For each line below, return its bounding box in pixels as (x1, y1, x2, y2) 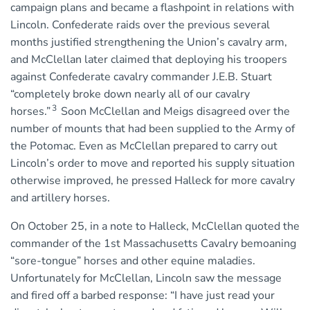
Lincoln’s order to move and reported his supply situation (10, 156, 295, 172)
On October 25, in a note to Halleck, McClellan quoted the (10, 219, 300, 235)
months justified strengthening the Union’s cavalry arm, (10, 35, 287, 51)
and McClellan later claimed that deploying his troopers (10, 52, 287, 68)
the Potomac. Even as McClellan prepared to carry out (10, 138, 277, 154)
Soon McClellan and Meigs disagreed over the (58, 104, 290, 120)
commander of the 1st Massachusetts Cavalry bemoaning (10, 236, 296, 252)
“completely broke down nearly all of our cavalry (10, 86, 250, 102)
